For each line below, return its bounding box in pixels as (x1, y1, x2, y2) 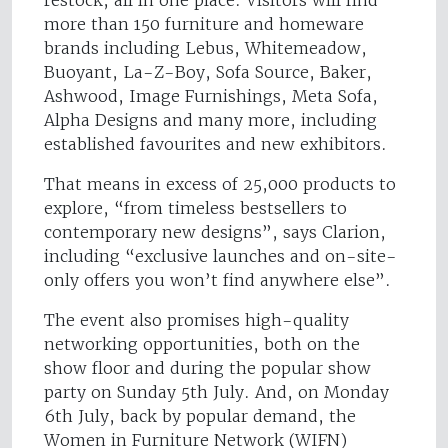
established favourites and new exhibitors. (44, 133, 387, 154)
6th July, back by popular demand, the (44, 405, 356, 426)
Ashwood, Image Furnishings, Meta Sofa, (44, 85, 378, 106)
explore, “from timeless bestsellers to (44, 197, 347, 218)
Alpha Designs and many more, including (44, 109, 377, 130)
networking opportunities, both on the (44, 333, 360, 354)
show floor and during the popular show (44, 357, 371, 378)
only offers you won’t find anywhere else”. (44, 269, 391, 290)
